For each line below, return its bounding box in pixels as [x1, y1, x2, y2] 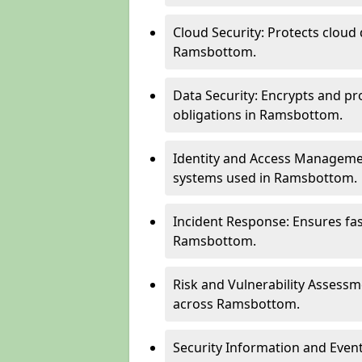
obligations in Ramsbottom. [173, 106, 343, 124]
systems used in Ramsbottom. [173, 169, 357, 187]
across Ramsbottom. [173, 295, 300, 313]
